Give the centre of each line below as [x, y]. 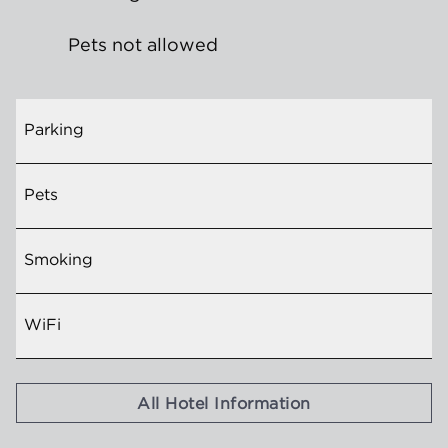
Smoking [58, 259]
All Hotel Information [224, 403]
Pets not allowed [143, 44]
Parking [54, 129]
